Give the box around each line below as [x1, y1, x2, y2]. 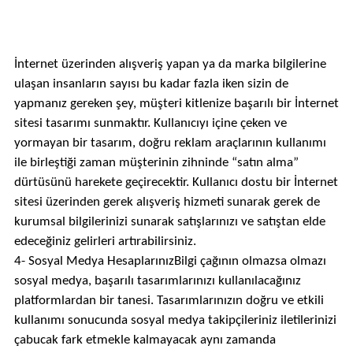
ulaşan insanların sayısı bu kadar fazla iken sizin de [13, 77, 288, 91]
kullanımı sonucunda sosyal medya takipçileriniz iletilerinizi [13, 314, 336, 327]
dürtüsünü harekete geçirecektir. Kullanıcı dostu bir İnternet [13, 176, 338, 189]
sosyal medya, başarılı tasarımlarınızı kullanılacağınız [13, 274, 301, 288]
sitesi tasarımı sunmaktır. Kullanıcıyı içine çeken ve [13, 117, 287, 130]
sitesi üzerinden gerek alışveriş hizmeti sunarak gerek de [13, 195, 320, 209]
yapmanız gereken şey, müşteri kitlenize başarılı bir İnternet [13, 97, 339, 110]
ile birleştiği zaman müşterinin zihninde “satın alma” [13, 156, 299, 169]
